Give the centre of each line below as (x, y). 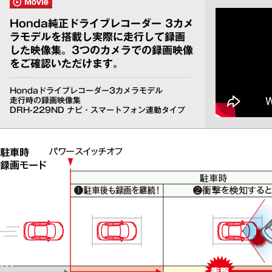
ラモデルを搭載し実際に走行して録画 (98, 36)
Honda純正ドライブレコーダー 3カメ (102, 23)
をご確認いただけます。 (66, 63)
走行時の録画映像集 (45, 100)
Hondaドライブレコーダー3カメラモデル (87, 90)
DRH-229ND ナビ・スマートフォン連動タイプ (97, 110)
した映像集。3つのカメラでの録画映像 (101, 50)
